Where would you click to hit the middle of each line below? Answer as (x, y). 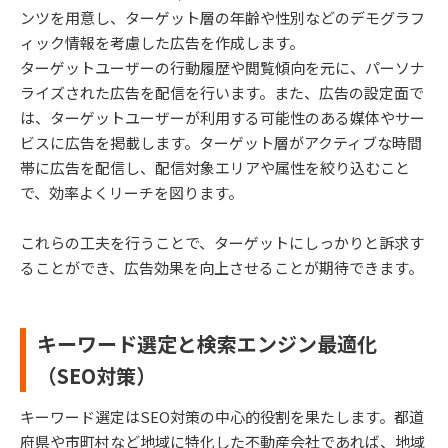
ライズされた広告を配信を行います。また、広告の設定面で (222, 92)
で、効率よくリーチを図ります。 (131, 192)
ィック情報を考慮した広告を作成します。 (162, 42)
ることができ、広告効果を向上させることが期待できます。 (221, 267)
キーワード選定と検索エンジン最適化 (207, 343)
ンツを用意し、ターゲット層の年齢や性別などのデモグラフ (222, 17)
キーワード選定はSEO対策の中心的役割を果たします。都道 (222, 416)
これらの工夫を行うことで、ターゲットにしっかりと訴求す (222, 242)
